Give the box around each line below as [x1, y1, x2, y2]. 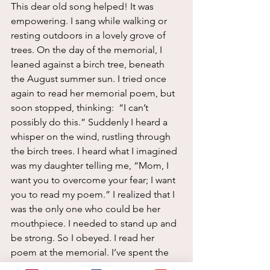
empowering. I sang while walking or [11, 14, 169, 27]
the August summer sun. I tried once [11, 72, 169, 84]
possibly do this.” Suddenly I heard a [11, 116, 170, 128]
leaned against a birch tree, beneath [11, 58, 167, 70]
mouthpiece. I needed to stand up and [11, 217, 179, 229]
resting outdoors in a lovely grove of [11, 29, 168, 41]
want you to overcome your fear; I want [11, 174, 178, 186]
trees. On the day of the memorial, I [11, 43, 165, 55]
